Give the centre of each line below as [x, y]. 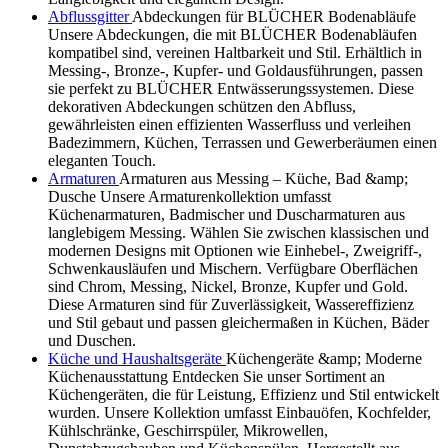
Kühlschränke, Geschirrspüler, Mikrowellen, [188, 430]
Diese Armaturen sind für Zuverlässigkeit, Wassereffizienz [231, 304]
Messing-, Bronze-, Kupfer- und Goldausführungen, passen [235, 70]
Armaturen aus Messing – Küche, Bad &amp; [263, 178]
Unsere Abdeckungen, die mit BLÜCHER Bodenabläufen [232, 34]
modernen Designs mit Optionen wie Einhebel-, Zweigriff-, [235, 250]
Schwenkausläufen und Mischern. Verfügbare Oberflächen [233, 268]
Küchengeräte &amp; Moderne [324, 358]
